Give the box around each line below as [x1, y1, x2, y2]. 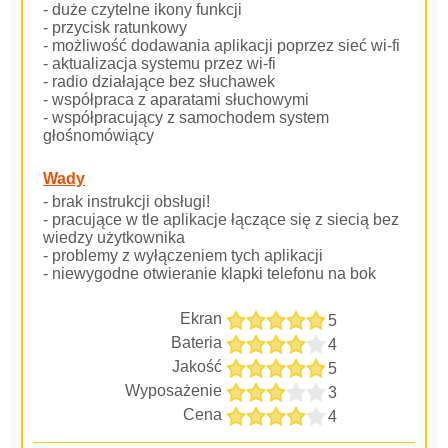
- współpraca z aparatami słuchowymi [43, 90, 310, 108]
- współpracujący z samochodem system [43, 108, 330, 126]
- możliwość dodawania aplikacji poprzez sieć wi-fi [43, 36, 401, 54]
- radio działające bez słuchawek [43, 72, 276, 90]
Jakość [172, 357, 222, 375]
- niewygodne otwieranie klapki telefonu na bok [43, 264, 377, 282]
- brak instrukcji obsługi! [43, 192, 211, 210]
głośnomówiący [43, 126, 155, 144]
